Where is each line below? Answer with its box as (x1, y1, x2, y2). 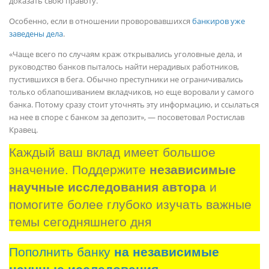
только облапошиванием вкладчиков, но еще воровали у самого (9, 86, 254, 97)
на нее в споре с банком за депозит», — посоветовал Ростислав (9, 111, 244, 122)
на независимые (114, 245, 219, 260)
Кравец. (9, 124, 38, 135)
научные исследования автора (9, 180, 206, 195)
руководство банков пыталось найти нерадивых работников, (9, 61, 239, 72)
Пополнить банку (9, 245, 114, 260)
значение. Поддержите (9, 162, 150, 177)
